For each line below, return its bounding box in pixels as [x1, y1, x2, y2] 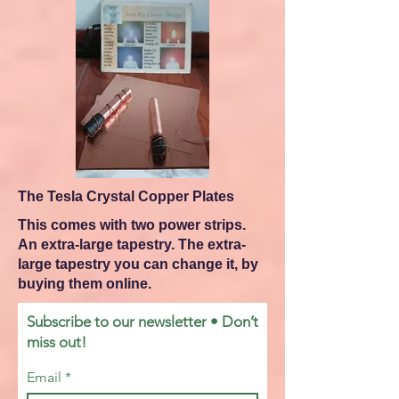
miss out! [27, 333, 86, 351]
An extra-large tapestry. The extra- [18, 237, 246, 252]
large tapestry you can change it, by [18, 256, 258, 272]
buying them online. [18, 276, 151, 291]
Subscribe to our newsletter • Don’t [27, 313, 258, 330]
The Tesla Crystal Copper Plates [18, 189, 234, 204]
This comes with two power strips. [18, 217, 246, 232]
